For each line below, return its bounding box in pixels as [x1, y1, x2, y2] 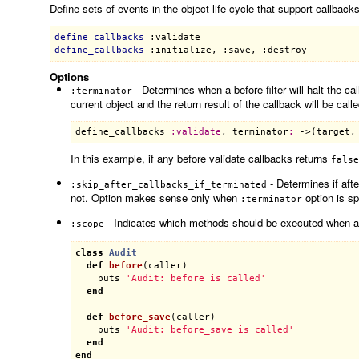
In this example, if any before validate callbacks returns [70, 151, 331, 167]
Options [49, 68, 89, 84]
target [317, 127, 351, 138]
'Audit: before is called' [126, 272, 267, 284]
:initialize [149, 44, 212, 55]
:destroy [261, 44, 307, 55]
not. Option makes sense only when [70, 190, 240, 206]
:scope [70, 219, 104, 230]
